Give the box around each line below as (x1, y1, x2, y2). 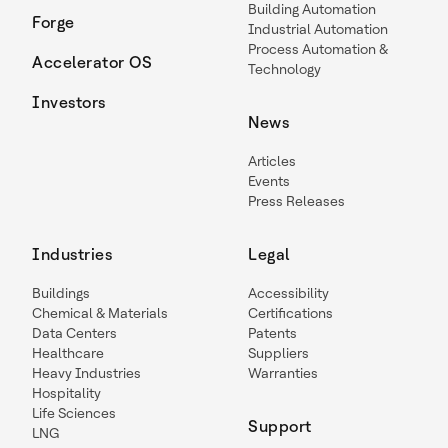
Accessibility (248, 284, 329, 301)
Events (248, 172, 290, 189)
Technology (248, 60, 321, 77)
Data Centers (32, 324, 117, 341)
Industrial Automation (248, 20, 388, 37)
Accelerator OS (32, 52, 152, 72)
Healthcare (32, 344, 104, 361)
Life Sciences (32, 404, 116, 421)
